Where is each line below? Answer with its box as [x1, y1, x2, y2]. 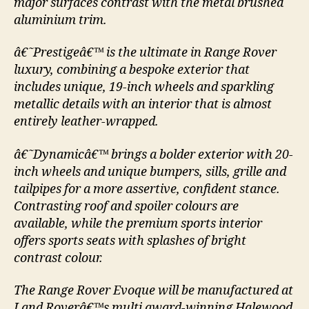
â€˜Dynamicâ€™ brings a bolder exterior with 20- [14, 146, 293, 163]
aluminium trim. [14, 12, 107, 28]
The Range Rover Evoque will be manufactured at [14, 283, 293, 299]
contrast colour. [14, 250, 103, 266]
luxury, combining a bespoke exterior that [14, 62, 250, 79]
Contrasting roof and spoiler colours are [14, 198, 239, 215]
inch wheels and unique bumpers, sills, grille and [14, 163, 286, 180]
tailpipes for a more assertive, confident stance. [14, 181, 280, 197]
